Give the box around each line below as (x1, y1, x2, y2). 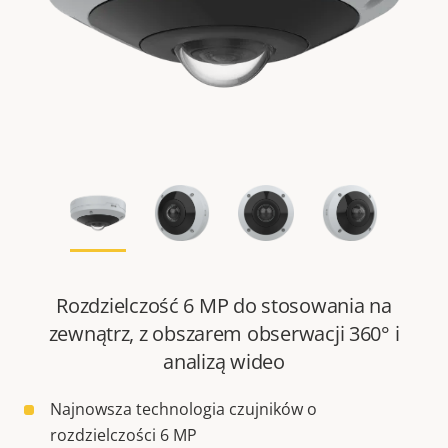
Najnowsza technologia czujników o (50, 398, 317, 421)
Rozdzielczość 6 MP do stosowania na (56, 292, 392, 320)
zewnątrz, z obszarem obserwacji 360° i (48, 320, 400, 348)
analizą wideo (163, 348, 285, 376)
